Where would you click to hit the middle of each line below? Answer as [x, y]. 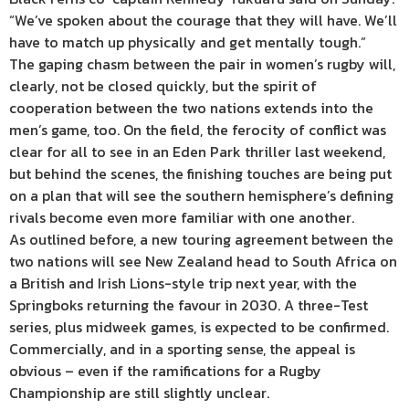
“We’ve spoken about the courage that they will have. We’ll [203, 21]
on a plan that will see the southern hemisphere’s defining [201, 196]
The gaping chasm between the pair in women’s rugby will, [202, 64]
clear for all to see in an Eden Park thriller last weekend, [197, 152]
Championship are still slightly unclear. [139, 393]
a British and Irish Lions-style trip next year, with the [183, 283]
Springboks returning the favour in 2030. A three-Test [189, 305]
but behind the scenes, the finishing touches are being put [200, 174]
